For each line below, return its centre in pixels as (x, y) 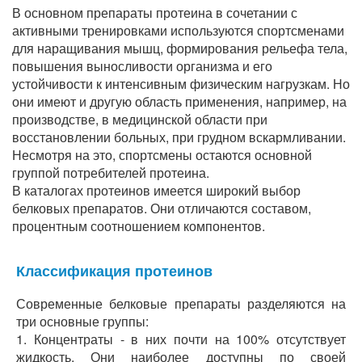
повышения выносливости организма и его (142, 66)
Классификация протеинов (114, 271)
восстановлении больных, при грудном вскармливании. (179, 137)
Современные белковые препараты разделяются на (181, 303)
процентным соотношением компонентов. (139, 226)
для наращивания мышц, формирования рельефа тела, (180, 48)
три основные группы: (82, 321)
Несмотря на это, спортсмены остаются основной (162, 155)
